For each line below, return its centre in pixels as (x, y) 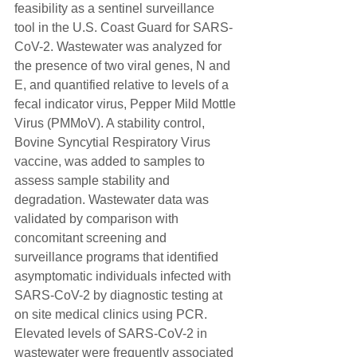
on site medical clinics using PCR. (112, 314)
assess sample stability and (94, 180)
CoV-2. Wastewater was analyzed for (120, 47)
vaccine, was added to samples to (111, 161)
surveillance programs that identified (118, 257)
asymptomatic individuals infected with (124, 276)
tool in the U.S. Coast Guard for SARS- (124, 27)
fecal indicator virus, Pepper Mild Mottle (127, 104)
